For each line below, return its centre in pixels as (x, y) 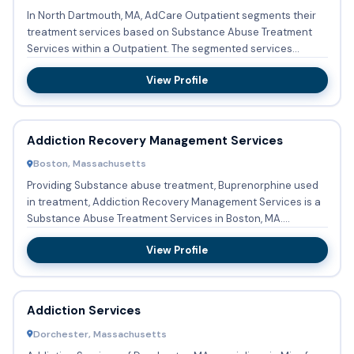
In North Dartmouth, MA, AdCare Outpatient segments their (171, 15)
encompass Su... (66, 65)
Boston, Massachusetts (89, 164)
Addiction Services (83, 311)
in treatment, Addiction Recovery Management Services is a (173, 202)
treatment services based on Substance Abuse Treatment (169, 32)
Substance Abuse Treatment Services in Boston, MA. (154, 219)
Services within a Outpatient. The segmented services (99, 48)
